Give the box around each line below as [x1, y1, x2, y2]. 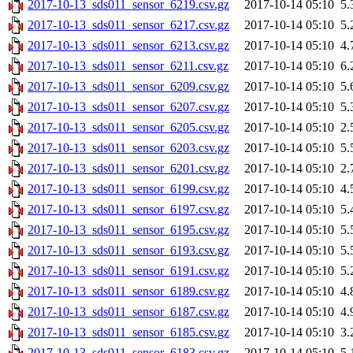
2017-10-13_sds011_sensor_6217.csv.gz [28, 18, 229, 32]
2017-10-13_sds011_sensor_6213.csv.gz [28, 39, 229, 53]
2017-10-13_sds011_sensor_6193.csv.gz [28, 243, 229, 258]
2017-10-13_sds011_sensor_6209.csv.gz [28, 80, 229, 94]
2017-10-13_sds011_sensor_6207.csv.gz [28, 100, 229, 114]
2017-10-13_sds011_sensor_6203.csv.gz [28, 141, 229, 155]
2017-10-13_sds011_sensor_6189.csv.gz [28, 284, 229, 299]
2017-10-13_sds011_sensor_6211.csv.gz [28, 59, 229, 73]
